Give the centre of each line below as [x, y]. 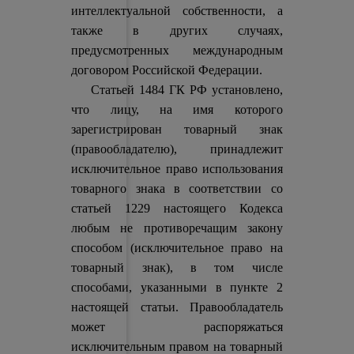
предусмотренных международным [177, 50]
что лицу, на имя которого [177, 109]
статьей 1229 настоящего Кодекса [177, 208]
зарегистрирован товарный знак [177, 129]
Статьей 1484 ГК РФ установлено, [177, 90]
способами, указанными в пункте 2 [177, 287]
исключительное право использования [177, 169]
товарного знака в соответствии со [177, 188]
